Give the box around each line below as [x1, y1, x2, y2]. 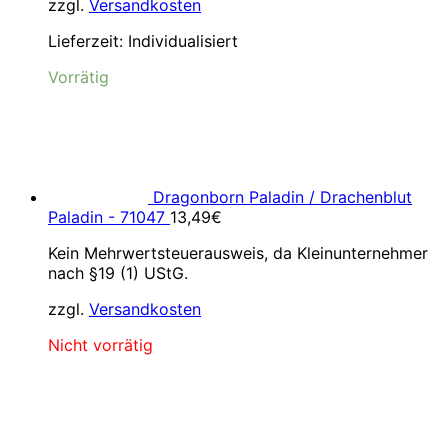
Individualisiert [128, 31, 238, 51]
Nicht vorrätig [48, 335, 153, 355]
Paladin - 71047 [48, 207, 165, 227]
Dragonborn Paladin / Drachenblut [153, 187, 412, 207]
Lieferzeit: [48, 31, 128, 51]
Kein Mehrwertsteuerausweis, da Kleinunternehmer [48, 243, 428, 263]
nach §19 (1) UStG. [48, 263, 188, 283]
